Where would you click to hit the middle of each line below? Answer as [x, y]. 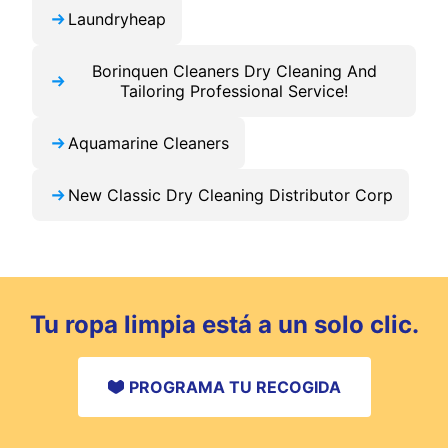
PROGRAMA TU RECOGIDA [234, 387]
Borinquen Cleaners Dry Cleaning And [234, 71]
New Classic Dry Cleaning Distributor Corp [230, 195]
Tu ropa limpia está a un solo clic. [224, 325]
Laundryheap [117, 19]
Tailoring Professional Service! [234, 91]
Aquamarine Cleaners [148, 143]
